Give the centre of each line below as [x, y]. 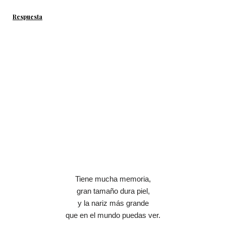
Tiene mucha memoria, [113, 179]
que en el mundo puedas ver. [113, 215]
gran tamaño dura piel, [113, 191]
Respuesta [27, 17]
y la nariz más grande [113, 203]
